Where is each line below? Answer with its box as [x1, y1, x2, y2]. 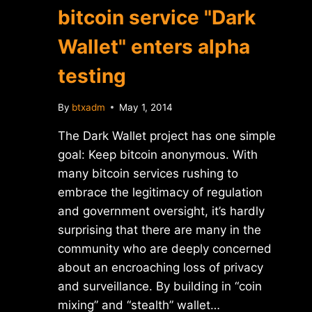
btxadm [72, 101, 106, 113]
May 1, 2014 [119, 101, 173, 113]
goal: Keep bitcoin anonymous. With [58, 147, 258, 162]
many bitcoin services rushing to [58, 166, 238, 180]
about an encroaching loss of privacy [58, 260, 263, 274]
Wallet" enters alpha [58, 34, 250, 58]
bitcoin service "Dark [58, 5, 256, 29]
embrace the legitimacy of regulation [58, 185, 263, 199]
